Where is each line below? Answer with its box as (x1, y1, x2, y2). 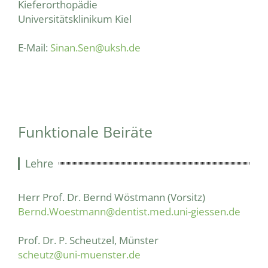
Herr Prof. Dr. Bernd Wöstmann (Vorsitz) (18, 190, 205, 205)
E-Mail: (18, 40, 50, 54)
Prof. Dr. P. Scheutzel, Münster (18, 233, 159, 248)
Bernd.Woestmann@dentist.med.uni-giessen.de (18, 205, 240, 219)
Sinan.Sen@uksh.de (50, 40, 143, 54)
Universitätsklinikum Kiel (18, 11, 132, 26)
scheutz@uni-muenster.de (18, 248, 141, 262)
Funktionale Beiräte (18, 122, 153, 142)
